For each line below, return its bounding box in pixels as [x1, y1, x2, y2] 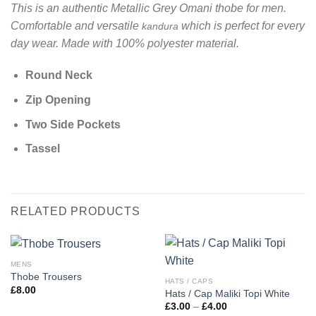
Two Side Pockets [25, 118, 121, 130]
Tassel [25, 142, 60, 155]
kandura [142, 20, 178, 32]
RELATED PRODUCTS [11, 205, 140, 218]
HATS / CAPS [164, 276, 214, 285]
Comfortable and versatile [11, 19, 142, 32]
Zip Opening [25, 94, 94, 107]
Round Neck [25, 69, 92, 82]
